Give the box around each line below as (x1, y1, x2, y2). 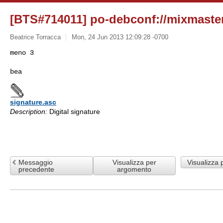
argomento (117, 165, 152, 173)
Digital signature (47, 107, 100, 115)
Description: (10, 107, 47, 115)
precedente (18, 165, 54, 173)
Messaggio (18, 158, 53, 166)
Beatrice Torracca (10, 33, 61, 41)
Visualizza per (112, 158, 156, 166)
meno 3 (10, 48, 34, 57)
